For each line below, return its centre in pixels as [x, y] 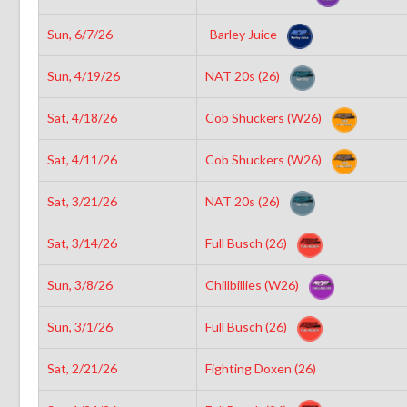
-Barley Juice [242, 34]
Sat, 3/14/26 [82, 243]
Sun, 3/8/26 [79, 284]
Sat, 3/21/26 [82, 201]
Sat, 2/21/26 [82, 368]
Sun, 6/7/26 [79, 34]
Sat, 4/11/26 [82, 159]
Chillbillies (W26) [253, 284]
